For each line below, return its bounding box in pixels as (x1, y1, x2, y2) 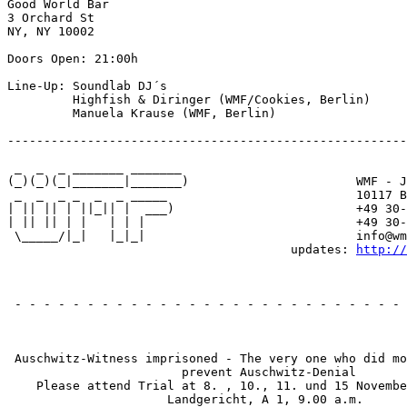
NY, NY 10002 (7, 25, 94, 38)
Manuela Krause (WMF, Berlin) (7, 106, 276, 120)
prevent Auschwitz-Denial (7, 365, 356, 379)
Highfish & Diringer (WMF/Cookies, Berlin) (7, 93, 371, 106)
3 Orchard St (7, 11, 94, 25)
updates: (7, 243, 356, 256)
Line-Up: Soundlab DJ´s (7, 79, 167, 93)
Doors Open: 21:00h (7, 52, 138, 65)
